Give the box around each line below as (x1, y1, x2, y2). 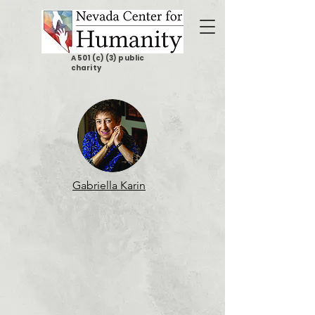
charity (71, 63, 101, 73)
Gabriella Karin (72, 179, 146, 192)
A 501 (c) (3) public (71, 53, 144, 63)
